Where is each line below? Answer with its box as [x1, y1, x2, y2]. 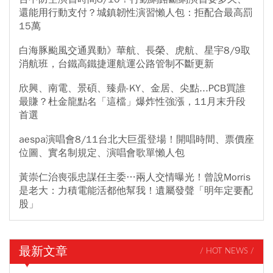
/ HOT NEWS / [200, 247, 254, 256]
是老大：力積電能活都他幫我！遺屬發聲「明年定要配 [19, 184, 253, 197]
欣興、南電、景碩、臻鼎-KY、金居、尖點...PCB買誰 [19, 82, 246, 94]
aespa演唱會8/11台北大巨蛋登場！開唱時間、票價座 [19, 133, 254, 146]
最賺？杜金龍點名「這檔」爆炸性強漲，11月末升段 [19, 95, 246, 108]
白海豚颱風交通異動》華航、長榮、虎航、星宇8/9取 [19, 44, 250, 57]
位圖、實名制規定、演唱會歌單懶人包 [19, 146, 185, 159]
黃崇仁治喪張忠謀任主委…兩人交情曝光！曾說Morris [19, 171, 250, 183]
